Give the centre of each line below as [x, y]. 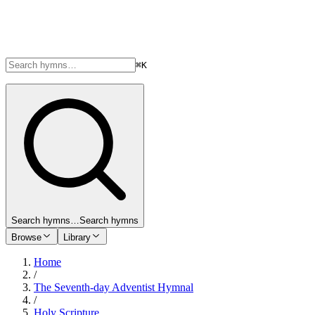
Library [77, 237]
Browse [26, 237]
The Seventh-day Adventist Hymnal [114, 287]
